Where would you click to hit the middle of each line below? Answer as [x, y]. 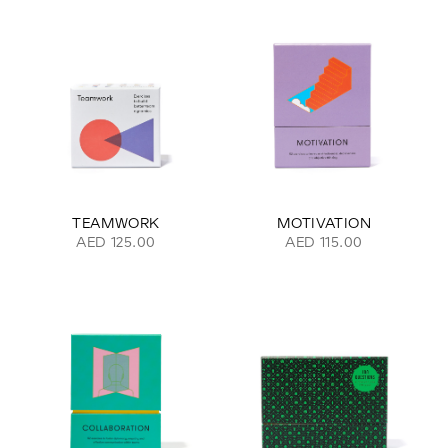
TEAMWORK [116, 222]
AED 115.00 [324, 241]
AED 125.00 [116, 241]
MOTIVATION [324, 222]
